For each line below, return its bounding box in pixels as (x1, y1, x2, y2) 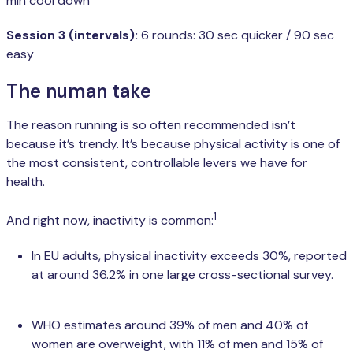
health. (6, 173, 45, 191)
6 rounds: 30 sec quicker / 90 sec (138, 27, 334, 44)
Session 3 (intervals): (6, 27, 138, 44)
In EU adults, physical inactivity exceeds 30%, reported (32, 247, 347, 264)
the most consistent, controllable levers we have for (6, 154, 307, 172)
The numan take (6, 79, 151, 104)
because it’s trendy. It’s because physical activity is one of (6, 136, 340, 153)
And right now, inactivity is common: (6, 212, 214, 229)
